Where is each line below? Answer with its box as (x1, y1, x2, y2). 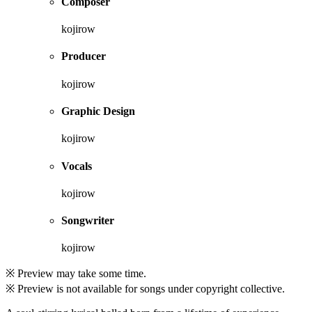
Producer (61, 50, 106, 63)
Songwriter (61, 214, 114, 227)
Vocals (61, 159, 92, 172)
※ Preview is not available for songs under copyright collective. (6, 283, 285, 295)
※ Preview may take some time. (6, 267, 146, 280)
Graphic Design (61, 105, 135, 118)
